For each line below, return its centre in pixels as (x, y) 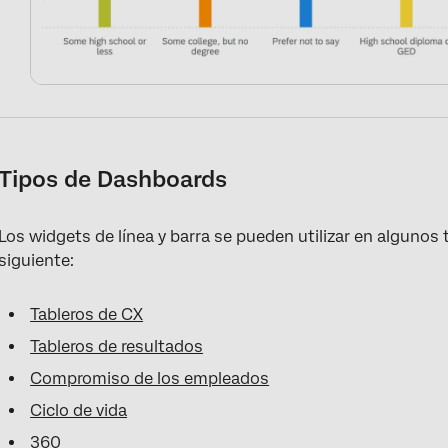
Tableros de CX (87, 314)
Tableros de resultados (117, 346)
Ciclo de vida (79, 410)
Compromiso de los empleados (150, 378)
